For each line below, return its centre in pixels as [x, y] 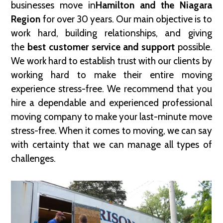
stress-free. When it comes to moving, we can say [111, 131]
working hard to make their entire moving [111, 75]
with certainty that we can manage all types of [111, 145]
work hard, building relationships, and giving [111, 33]
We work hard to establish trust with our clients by [111, 61]
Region [26, 19]
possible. [193, 47]
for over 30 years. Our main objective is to [126, 19]
